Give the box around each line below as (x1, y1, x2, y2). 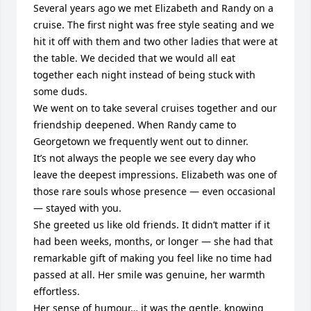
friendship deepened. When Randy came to (33, 118, 236, 131)
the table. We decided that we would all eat (33, 51, 235, 65)
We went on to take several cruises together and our (33, 101, 277, 115)
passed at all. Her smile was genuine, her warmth (33, 268, 265, 281)
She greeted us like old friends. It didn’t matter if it (33, 218, 270, 231)
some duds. (33, 85, 87, 98)
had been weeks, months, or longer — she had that (33, 235, 273, 248)
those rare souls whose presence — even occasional (33, 185, 276, 198)
